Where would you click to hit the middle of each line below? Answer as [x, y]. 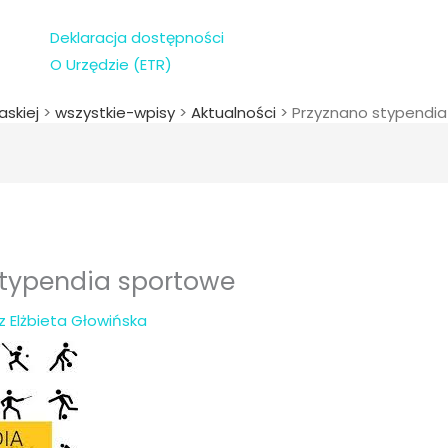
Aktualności [233, 112]
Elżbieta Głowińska [79, 321]
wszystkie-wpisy [115, 112]
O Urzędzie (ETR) [110, 64]
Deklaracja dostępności [136, 37]
